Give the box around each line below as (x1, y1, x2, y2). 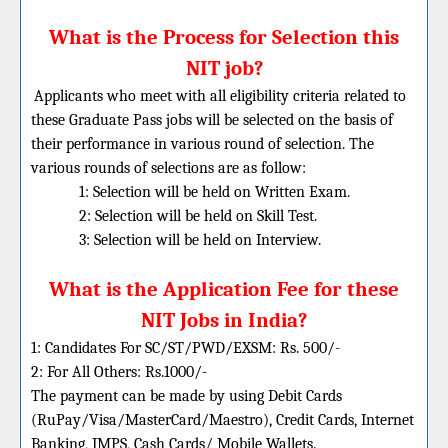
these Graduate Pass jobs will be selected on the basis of (31, 111, 393, 129)
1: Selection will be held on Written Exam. (79, 183, 350, 201)
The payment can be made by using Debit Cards (31, 387, 342, 405)
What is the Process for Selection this (49, 25, 399, 49)
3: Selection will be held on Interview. (79, 231, 321, 249)
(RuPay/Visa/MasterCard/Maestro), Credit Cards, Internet (31, 411, 414, 429)
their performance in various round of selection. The (31, 135, 374, 153)
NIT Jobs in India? (141, 308, 307, 332)
